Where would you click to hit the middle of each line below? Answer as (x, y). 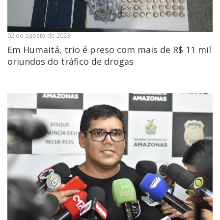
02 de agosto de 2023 (39, 35)
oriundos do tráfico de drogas (70, 61)
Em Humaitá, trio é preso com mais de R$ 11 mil (109, 49)
